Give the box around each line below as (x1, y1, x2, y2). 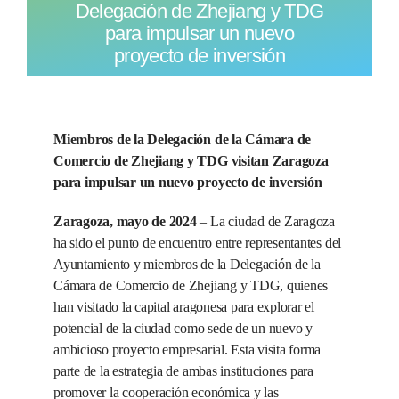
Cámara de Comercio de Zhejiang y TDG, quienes (53, 277, 329, 293)
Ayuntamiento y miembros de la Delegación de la (53, 256, 321, 272)
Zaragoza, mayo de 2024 (53, 213, 197, 229)
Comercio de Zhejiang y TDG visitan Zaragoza (53, 152, 329, 168)
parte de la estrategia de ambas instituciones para (53, 362, 313, 379)
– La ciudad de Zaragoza (196, 213, 335, 229)
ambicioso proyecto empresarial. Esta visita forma (53, 341, 322, 357)
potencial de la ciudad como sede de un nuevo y (53, 320, 313, 336)
